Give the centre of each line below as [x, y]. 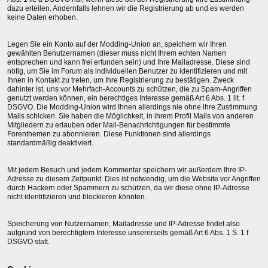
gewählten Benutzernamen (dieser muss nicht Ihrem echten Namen [117, 54]
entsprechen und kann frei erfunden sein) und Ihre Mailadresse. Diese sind [129, 63]
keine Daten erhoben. [42, 18]
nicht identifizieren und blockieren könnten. [77, 197]
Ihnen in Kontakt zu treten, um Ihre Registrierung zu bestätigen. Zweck [121, 80]
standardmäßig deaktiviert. [50, 143]
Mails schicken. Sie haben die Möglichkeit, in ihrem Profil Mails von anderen [130, 116]
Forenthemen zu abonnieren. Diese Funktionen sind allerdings [109, 134]
